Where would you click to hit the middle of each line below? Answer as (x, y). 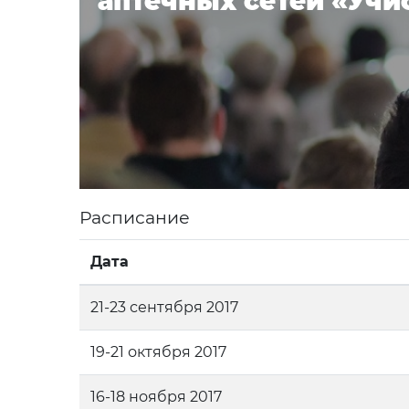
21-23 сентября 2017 (164, 307)
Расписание (135, 218)
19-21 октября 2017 (158, 352)
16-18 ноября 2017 (156, 397)
